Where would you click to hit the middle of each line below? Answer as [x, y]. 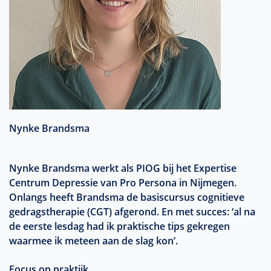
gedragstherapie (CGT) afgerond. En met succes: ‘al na [132, 212]
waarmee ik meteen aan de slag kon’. [93, 241]
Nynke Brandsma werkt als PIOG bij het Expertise [123, 168]
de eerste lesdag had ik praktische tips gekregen [119, 226]
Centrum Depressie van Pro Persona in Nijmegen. [123, 183]
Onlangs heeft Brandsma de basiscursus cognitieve [127, 197]
